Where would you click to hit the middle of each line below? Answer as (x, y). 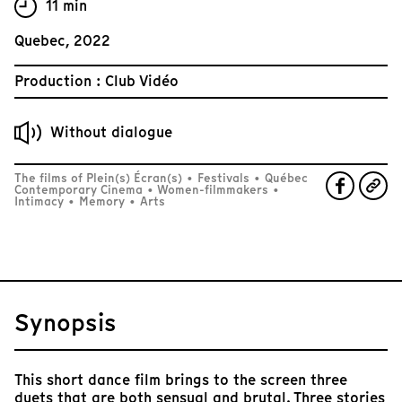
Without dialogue (111, 132)
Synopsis (66, 322)
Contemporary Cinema (80, 189)
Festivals (223, 178)
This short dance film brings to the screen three (181, 380)
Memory (102, 201)
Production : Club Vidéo (96, 81)
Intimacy (41, 201)
